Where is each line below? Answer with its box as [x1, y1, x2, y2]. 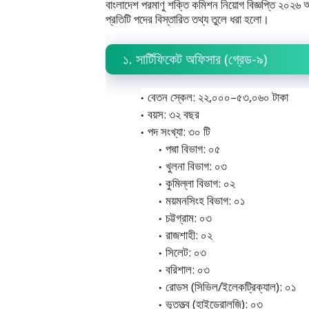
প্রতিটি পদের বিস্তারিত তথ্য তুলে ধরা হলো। [106, 11, 269, 27]
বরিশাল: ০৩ [165, 261, 210, 277]
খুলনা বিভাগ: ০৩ [165, 157, 227, 174]
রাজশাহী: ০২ [165, 226, 212, 243]
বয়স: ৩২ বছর [148, 106, 199, 122]
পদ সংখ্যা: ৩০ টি [148, 123, 210, 139]
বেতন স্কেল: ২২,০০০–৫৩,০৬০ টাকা [148, 88, 288, 105]
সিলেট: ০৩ [165, 243, 206, 260]
